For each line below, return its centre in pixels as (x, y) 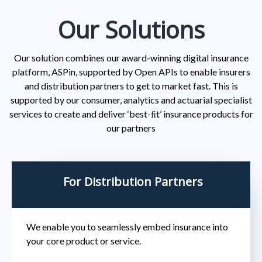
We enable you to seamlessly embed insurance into (127, 226)
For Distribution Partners (133, 181)
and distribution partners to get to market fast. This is (131, 85)
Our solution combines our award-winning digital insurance (131, 57)
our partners (131, 127)
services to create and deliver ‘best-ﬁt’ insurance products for (131, 113)
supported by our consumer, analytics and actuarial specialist (131, 99)
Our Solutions (131, 29)
